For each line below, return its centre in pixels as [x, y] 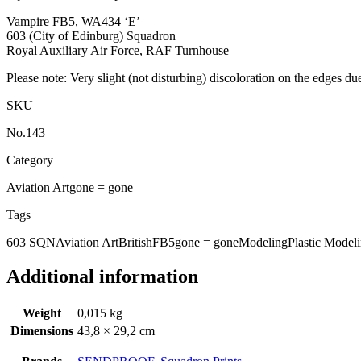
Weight [41, 313]
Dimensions [41, 330]
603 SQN [31, 242]
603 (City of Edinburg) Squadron [91, 35]
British [135, 242]
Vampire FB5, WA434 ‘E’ [73, 21]
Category [30, 160]
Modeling [263, 242]
